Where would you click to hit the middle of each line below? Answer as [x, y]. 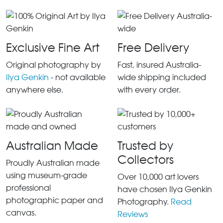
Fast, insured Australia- [159, 65]
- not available [77, 77]
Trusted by [145, 146]
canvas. [21, 213]
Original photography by [54, 65]
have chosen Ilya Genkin [165, 189]
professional [28, 188]
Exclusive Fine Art [53, 48]
